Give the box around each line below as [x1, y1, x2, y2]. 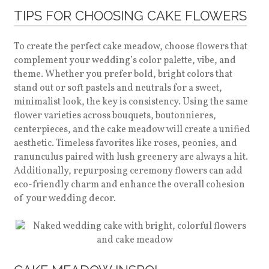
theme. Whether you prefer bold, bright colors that [13, 68, 232, 81]
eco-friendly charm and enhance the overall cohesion [13, 178, 245, 192]
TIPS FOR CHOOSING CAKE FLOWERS [13, 8, 247, 23]
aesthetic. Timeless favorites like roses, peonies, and [13, 137, 237, 150]
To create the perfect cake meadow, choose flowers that [13, 40, 247, 53]
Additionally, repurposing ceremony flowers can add [13, 165, 243, 178]
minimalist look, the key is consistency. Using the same [13, 95, 248, 109]
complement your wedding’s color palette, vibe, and [13, 54, 236, 67]
